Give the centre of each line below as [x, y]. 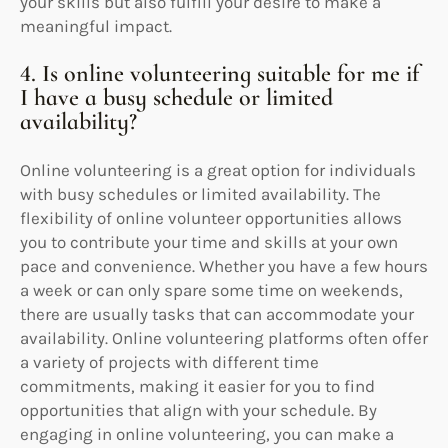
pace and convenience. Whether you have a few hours [224, 265]
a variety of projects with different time [169, 361]
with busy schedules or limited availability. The [200, 193]
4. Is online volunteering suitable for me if [219, 73]
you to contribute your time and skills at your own [209, 241]
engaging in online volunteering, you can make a [207, 433]
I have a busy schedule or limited [176, 97]
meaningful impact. [96, 25]
